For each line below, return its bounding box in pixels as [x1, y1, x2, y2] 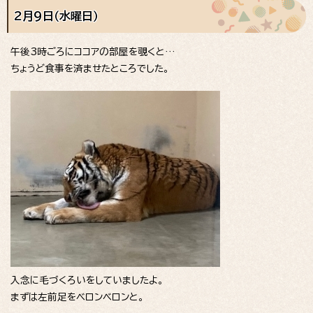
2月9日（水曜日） [14, 10, 99, 22]
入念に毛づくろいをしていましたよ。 [10, 275, 163, 285]
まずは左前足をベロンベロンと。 [10, 291, 144, 302]
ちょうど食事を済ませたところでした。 [10, 63, 169, 73]
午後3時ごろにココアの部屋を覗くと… [10, 46, 175, 57]
